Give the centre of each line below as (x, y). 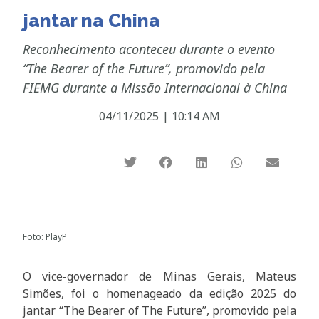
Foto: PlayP (45, 237)
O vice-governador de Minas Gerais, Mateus (159, 277)
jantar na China (92, 20)
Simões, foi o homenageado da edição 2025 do (159, 294)
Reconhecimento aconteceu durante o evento (149, 49)
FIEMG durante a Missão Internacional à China (155, 87)
